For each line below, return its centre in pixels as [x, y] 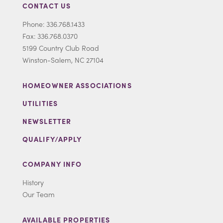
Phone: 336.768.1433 [54, 24]
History [33, 182]
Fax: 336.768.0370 [50, 36]
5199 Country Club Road [61, 48]
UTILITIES [40, 103]
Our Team [39, 194]
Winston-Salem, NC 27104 [63, 59]
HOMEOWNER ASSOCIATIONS [77, 85]
